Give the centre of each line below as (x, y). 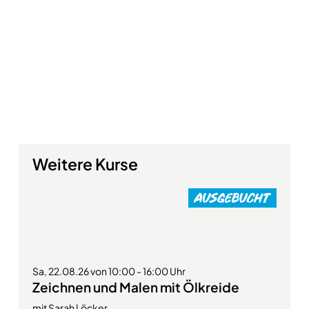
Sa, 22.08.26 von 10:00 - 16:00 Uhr (109, 271)
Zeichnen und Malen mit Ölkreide (136, 287)
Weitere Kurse (85, 164)
